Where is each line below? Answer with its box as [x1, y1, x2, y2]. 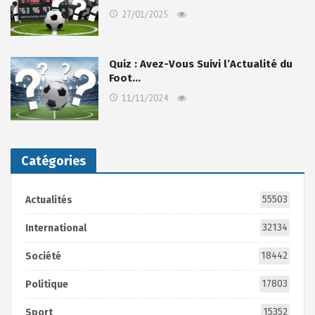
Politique [25, 278, 68, 290]
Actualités [25, 193, 72, 206]
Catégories [21, 153, 86, 169]
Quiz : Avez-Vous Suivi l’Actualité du [109, 58, 292, 71]
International [25, 221, 86, 234]
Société [25, 250, 61, 262]
